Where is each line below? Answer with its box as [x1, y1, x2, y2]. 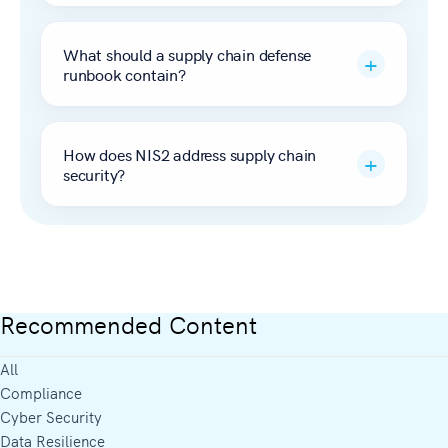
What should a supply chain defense [63, 42, 312, 65]
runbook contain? [63, 62, 186, 85]
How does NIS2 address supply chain [63, 142, 317, 165]
